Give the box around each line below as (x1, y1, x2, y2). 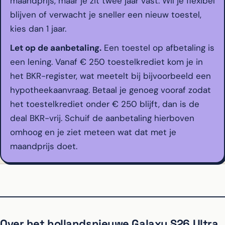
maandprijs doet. (10, 141, 77, 152)
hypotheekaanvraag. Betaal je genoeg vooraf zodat (10, 84, 211, 96)
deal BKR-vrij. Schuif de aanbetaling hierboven (10, 113, 194, 124)
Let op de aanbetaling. (10, 42, 101, 54)
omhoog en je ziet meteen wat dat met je (10, 127, 176, 138)
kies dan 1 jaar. (10, 23, 66, 35)
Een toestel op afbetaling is (101, 42, 214, 54)
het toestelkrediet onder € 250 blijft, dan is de (10, 98, 199, 110)
